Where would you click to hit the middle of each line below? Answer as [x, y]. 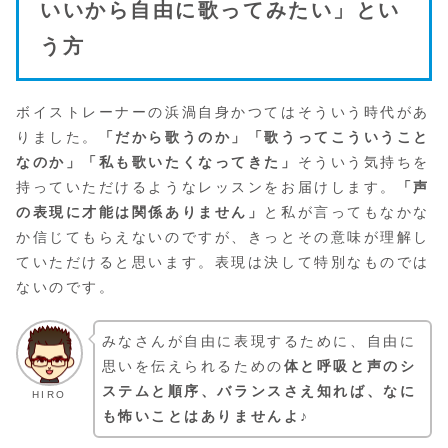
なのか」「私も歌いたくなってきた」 [157, 162]
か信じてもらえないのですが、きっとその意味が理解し [223, 237]
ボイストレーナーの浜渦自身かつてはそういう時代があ [223, 112]
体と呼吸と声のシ [350, 365]
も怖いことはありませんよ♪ [205, 415]
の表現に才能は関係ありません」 [140, 212]
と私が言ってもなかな [347, 212]
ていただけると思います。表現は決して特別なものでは [223, 262]
